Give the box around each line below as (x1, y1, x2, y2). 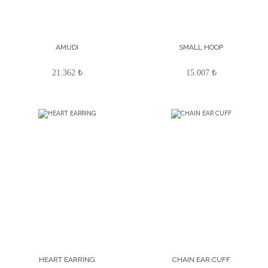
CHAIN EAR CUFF (172, 255, 230, 264)
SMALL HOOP (179, 43, 223, 51)
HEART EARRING (39, 255, 95, 264)
